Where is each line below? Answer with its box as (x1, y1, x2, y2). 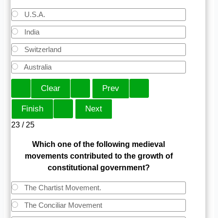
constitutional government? (47, 163, 150, 172)
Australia (22, 62, 52, 71)
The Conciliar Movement (22, 200, 103, 209)
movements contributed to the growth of (24, 151, 173, 160)
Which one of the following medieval (32, 140, 165, 148)
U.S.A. (22, 10, 46, 18)
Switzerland (22, 45, 62, 54)
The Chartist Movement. (22, 183, 102, 192)
